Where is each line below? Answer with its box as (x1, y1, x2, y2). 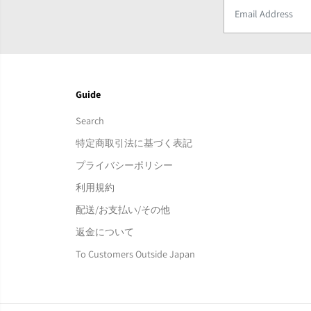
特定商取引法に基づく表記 (75, 136, 192, 149)
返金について (75, 225, 134, 238)
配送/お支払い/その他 (75, 203, 170, 216)
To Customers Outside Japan (75, 247, 195, 260)
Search (75, 114, 104, 127)
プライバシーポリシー (75, 158, 173, 171)
